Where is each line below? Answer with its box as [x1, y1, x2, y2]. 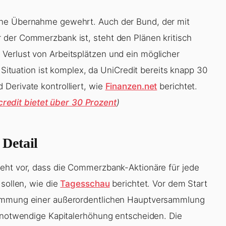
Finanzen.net [105, 81, 157, 91]
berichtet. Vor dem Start [109, 178, 207, 189]
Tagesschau [60, 178, 110, 189]
